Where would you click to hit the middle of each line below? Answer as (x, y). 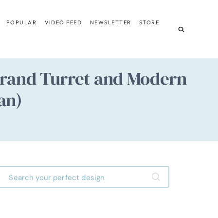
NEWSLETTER (110, 22)
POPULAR (21, 22)
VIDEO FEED (63, 22)
